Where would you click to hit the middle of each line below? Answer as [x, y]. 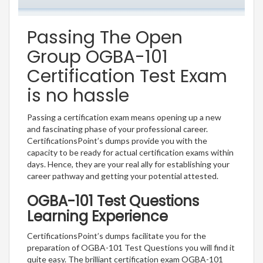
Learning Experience [97, 217]
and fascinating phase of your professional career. [117, 129]
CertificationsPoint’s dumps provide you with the [117, 141]
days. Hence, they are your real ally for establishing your [128, 164]
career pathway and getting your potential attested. [123, 176]
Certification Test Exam [127, 77]
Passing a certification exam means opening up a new [124, 117]
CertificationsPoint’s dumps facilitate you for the [117, 236]
